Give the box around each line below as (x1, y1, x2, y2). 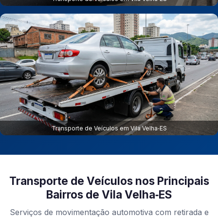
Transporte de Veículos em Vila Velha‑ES (51, 124, 167, 132)
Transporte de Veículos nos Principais (9, 174, 209, 188)
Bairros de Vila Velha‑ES (46, 188, 172, 201)
